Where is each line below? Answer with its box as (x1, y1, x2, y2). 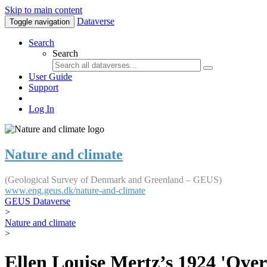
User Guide (29, 72, 72, 82)
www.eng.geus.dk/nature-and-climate (5, 185, 145, 195)
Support (29, 82, 58, 92)
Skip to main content (5, 5, 82, 15)
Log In (29, 104, 54, 114)
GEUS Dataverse (5, 195, 70, 206)
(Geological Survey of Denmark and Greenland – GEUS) (5, 174, 222, 185)
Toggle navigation (10, 17, 70, 26)
